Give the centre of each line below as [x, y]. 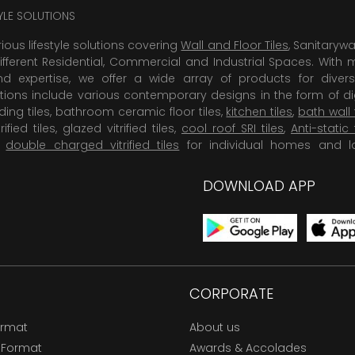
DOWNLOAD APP [259, 185]
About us [215, 327]
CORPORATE [231, 293]
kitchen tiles [260, 111]
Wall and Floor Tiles [235, 45]
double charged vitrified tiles [93, 145]
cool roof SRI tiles [233, 128]
